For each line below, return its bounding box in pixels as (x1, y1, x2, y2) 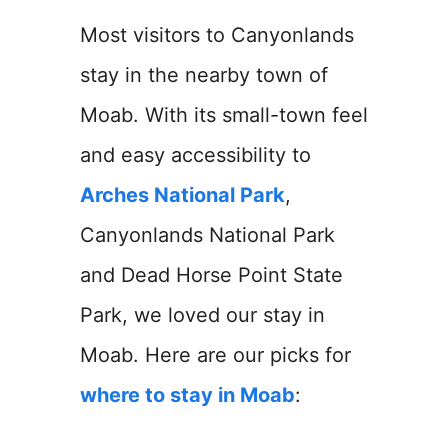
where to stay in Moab (80, 383, 295, 407)
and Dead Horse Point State (80, 263, 343, 287)
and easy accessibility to (80, 143, 311, 167)
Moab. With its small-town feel (80, 103, 368, 127)
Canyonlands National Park (80, 223, 335, 247)
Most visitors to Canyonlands (80, 23, 354, 47)
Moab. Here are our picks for (80, 343, 351, 367)
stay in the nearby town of (80, 63, 328, 87)
